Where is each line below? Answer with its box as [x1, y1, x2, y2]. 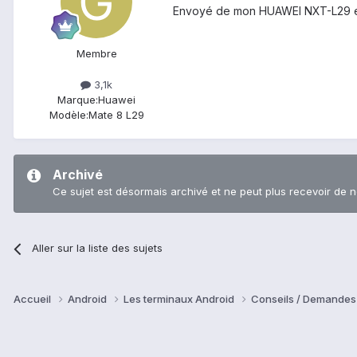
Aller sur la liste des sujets [32, 241, 163, 255]
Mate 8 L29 [88, 108, 144, 122]
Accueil [14, 292, 53, 306]
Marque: [57, 93, 98, 107]
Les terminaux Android [124, 292, 237, 306]
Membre [76, 47, 117, 61]
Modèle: [49, 108, 88, 122]
